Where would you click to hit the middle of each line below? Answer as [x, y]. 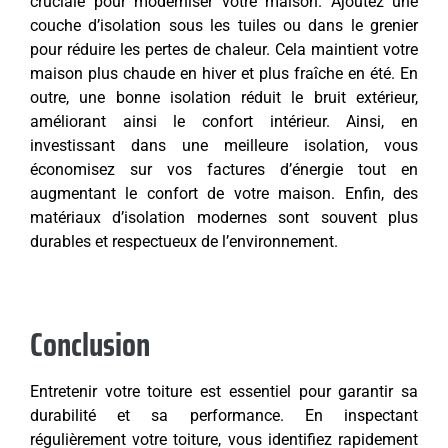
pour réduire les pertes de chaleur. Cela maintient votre [224, 50]
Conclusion [90, 345]
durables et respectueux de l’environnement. [184, 242]
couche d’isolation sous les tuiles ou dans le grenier [224, 26]
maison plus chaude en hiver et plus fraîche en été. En [224, 74]
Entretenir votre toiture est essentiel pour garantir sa [224, 392]
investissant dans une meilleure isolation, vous [224, 146]
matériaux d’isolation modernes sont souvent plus [224, 218]
